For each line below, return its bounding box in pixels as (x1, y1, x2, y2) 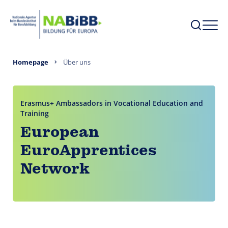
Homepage (13, 58, 48, 67)
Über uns (63, 58, 91, 67)
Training (20, 108, 49, 118)
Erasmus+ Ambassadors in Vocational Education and (20, 98, 203, 108)
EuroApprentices (20, 144, 157, 159)
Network (20, 162, 90, 177)
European (20, 125, 99, 140)
